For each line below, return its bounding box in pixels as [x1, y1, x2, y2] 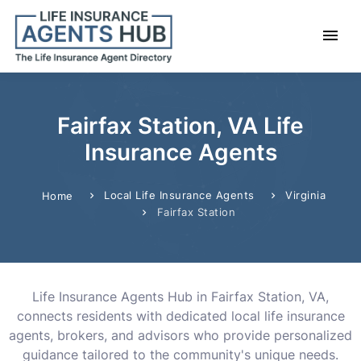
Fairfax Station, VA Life [57, 112, 304, 139]
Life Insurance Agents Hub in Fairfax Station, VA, [32, 288, 329, 305]
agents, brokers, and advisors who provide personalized [9, 327, 352, 343]
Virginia [285, 189, 326, 201]
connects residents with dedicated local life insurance [16, 308, 345, 324]
